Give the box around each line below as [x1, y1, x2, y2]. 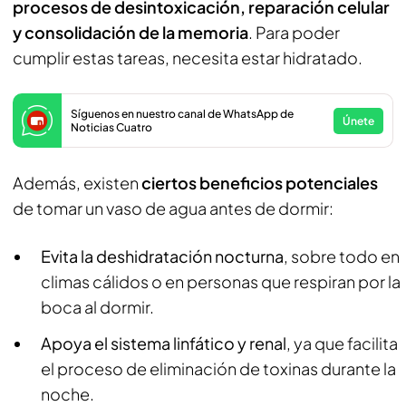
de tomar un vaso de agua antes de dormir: [13, 198, 333, 218]
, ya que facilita [286, 333, 398, 353]
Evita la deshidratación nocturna [41, 246, 284, 266]
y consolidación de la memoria [13, 22, 248, 43]
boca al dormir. [41, 296, 154, 317]
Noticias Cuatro [71, 121, 152, 134]
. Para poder [248, 22, 340, 43]
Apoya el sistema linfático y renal [41, 333, 286, 353]
